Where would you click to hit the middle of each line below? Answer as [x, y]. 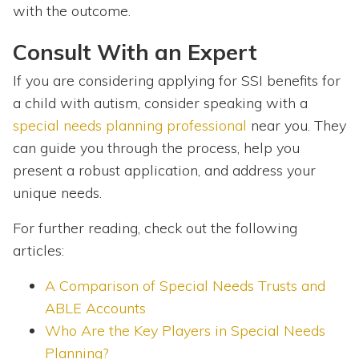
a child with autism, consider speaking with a [160, 103]
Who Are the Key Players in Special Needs [185, 331]
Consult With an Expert [135, 52]
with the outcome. [72, 11]
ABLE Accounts [95, 309]
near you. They [296, 126]
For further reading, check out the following [155, 228]
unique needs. [57, 193]
